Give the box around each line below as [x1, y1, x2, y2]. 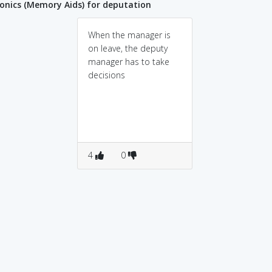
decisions [88, 69, 125, 81]
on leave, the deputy [88, 42, 168, 54]
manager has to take [88, 56, 169, 67]
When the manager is [88, 29, 171, 41]
